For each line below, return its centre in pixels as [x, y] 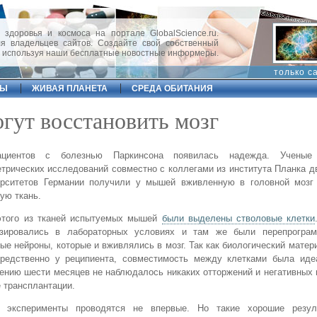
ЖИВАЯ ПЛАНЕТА [70, 88]
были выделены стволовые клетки [238, 219]
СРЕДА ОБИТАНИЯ [172, 88]
